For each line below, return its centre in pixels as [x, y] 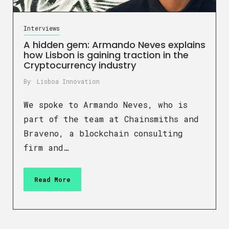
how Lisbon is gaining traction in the [106, 55]
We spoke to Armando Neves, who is [106, 105]
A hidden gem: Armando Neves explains [114, 45]
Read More [52, 180]
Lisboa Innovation [68, 82]
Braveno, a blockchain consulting [103, 133]
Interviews [42, 28]
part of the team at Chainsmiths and [111, 119]
